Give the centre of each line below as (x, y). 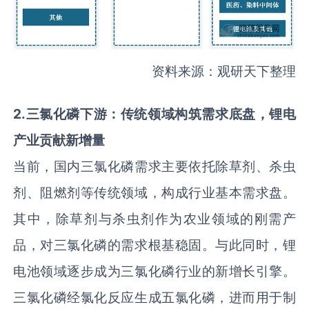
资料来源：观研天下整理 (223, 71)
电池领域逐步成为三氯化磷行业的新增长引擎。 (154, 271)
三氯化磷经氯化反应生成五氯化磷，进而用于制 (154, 297)
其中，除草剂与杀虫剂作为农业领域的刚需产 (154, 218)
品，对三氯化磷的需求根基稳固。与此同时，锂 (154, 245)
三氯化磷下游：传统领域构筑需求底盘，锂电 (161, 113)
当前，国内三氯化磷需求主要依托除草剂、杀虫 (154, 166)
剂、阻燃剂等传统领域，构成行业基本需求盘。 (154, 192)
